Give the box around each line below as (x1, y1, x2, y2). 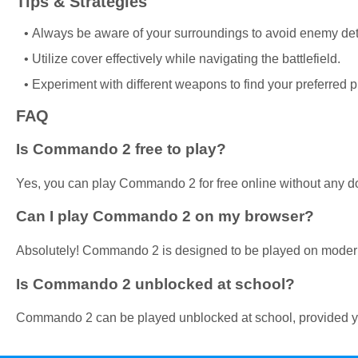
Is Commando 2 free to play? (16, 140, 226, 157)
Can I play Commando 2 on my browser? (16, 208, 314, 225)
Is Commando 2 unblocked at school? (16, 275, 295, 292)
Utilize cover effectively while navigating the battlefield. (32, 51, 340, 66)
